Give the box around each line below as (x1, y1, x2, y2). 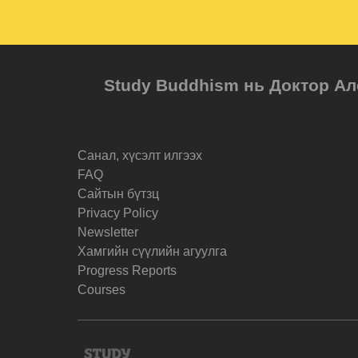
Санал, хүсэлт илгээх (78, 148, 202, 162)
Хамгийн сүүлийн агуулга (78, 244, 227, 258)
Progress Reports (78, 263, 177, 277)
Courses (78, 282, 125, 296)
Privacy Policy (78, 205, 158, 220)
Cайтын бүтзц (78, 186, 159, 201)
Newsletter (78, 225, 138, 239)
